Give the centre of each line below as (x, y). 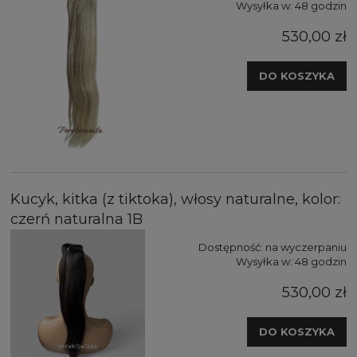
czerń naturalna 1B (76, 219)
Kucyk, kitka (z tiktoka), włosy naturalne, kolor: (175, 199)
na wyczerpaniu (306, 247)
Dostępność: (231, 247)
